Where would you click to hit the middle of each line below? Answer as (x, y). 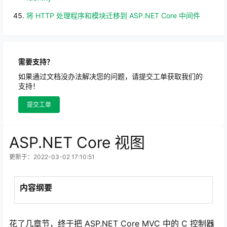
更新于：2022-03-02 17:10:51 (52, 157)
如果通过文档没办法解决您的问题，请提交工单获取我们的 (110, 76)
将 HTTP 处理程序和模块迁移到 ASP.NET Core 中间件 (113, 15)
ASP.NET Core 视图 (77, 142)
